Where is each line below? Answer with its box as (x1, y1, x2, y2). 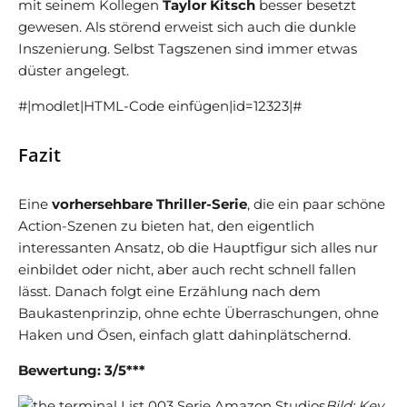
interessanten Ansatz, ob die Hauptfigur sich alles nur (18, 238, 378, 256)
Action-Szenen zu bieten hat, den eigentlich (18, 216, 314, 234)
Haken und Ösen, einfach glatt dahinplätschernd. (18, 325, 351, 343)
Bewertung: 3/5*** (18, 361, 145, 379)
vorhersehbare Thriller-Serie (52, 194, 247, 213)
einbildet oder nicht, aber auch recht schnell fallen (18, 260, 356, 278)
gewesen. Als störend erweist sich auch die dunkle (18, 17, 356, 35)
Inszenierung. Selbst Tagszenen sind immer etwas (18, 39, 357, 57)
